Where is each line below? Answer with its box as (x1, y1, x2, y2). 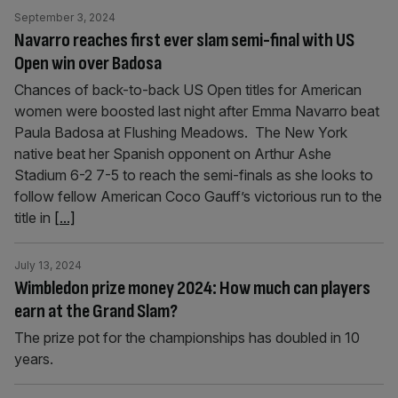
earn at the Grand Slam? (14, 299, 178, 323)
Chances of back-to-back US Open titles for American (14, 81, 362, 99)
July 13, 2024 (14, 259, 82, 272)
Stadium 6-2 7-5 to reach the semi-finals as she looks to (14, 166, 373, 184)
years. (14, 350, 53, 368)
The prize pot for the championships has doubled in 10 (14, 329, 360, 346)
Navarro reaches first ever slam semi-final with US (14, 28, 354, 52)
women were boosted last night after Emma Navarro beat (14, 102, 379, 120)
